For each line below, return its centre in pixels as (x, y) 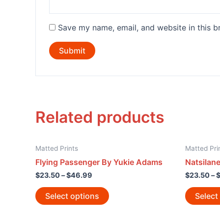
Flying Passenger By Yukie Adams (99, 162)
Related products (100, 117)
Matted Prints (57, 148)
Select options (72, 196)
